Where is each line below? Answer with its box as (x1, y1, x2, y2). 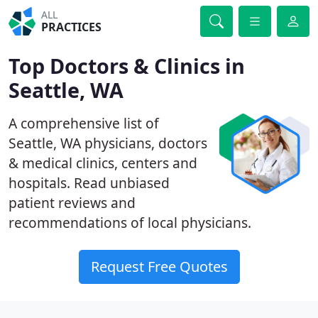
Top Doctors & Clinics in (9, 52, 245, 79)
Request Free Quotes (90, 257, 228, 276)
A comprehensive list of (9, 114, 159, 133)
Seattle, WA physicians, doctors (9, 133, 207, 153)
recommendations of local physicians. (9, 213, 251, 232)
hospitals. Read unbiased (9, 173, 170, 192)
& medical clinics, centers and (9, 153, 197, 172)
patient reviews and (9, 193, 136, 212)
